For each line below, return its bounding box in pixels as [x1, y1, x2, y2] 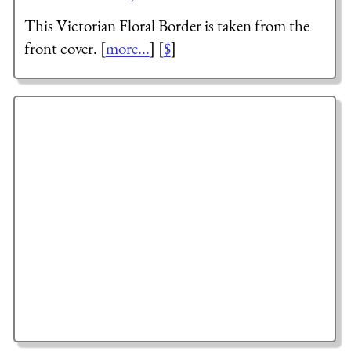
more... [105, 37, 150, 59]
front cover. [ [24, 37, 106, 59]
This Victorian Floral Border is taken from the [24, 14, 309, 36]
